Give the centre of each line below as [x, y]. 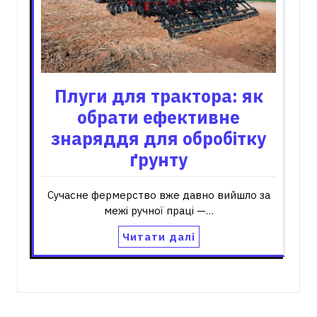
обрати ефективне [158, 117]
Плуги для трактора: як [158, 96]
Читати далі [158, 236]
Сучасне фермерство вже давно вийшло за [158, 195]
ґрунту [158, 159]
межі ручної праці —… [158, 210]
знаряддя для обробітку [158, 138]
